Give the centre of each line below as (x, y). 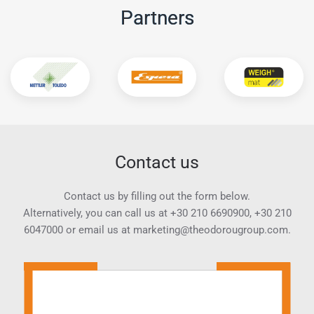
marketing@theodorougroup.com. (212, 230)
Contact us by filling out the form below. (157, 196)
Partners (157, 18)
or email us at (98, 230)
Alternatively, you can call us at (96, 213)
